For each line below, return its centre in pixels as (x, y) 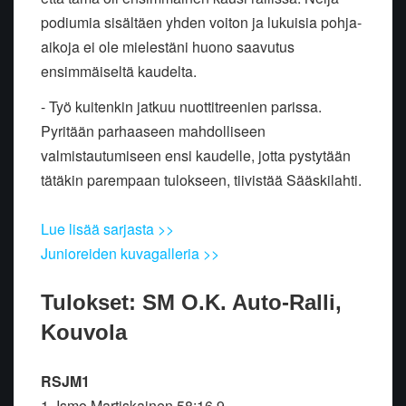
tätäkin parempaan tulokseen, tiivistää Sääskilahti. (201, 180)
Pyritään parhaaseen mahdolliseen (153, 131)
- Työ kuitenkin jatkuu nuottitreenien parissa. (181, 107)
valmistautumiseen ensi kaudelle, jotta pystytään (196, 156)
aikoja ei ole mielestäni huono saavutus (168, 47)
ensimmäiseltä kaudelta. (119, 72)
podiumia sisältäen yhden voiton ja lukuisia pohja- (201, 23)
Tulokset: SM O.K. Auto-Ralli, (191, 303)
